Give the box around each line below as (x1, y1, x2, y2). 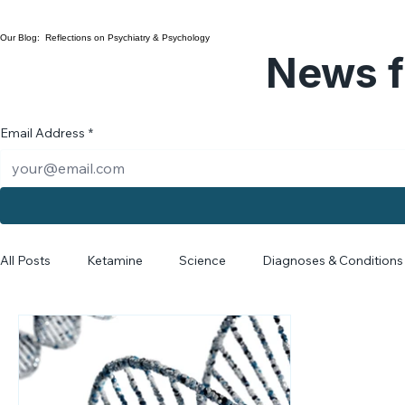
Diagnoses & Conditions (262, 275, 403, 292)
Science (179, 275, 226, 292)
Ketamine (87, 275, 143, 292)
